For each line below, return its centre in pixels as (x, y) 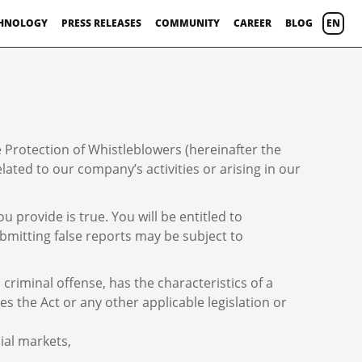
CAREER (253, 23)
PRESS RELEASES (101, 23)
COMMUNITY (187, 23)
